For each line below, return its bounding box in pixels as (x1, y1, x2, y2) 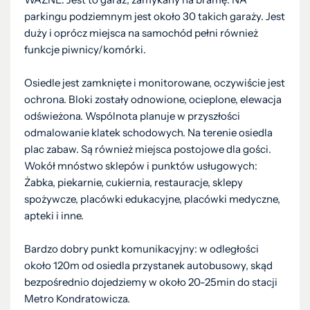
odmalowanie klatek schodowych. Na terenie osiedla (24, 126, 273, 139)
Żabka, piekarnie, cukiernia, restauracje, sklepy (24, 176, 243, 189)
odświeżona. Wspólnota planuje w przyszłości (24, 109, 240, 122)
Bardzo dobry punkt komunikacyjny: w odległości (24, 242, 259, 255)
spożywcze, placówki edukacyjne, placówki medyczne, (24, 192, 280, 206)
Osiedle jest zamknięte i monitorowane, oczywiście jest (24, 76, 285, 89)
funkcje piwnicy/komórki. (24, 43, 146, 56)
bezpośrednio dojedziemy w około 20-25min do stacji (24, 275, 277, 289)
